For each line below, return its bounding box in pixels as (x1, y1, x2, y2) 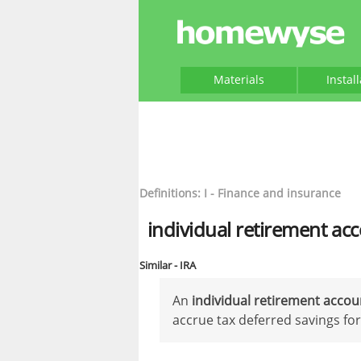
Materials (213, 72, 264, 87)
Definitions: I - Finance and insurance (139, 185, 341, 201)
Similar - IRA (139, 258, 196, 272)
